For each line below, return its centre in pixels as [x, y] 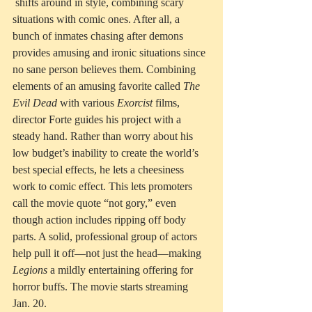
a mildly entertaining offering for [123, 270]
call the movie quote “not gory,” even [96, 203]
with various [87, 103]
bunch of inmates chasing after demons [99, 36]
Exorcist [135, 103]
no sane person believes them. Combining [106, 70]
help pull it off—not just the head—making [108, 253]
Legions [31, 270]
